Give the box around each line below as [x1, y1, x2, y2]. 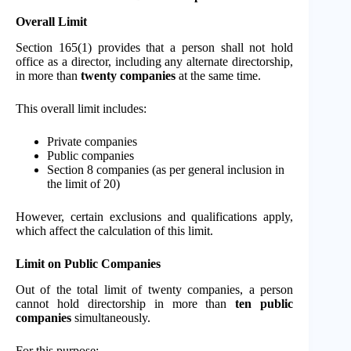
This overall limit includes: [16, 101, 147, 115]
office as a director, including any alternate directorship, [16, 54, 294, 68]
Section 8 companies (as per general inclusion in [47, 162, 284, 176]
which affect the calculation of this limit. [16, 223, 213, 237]
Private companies [47, 134, 137, 148]
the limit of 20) [47, 176, 120, 190]
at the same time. [175, 68, 261, 82]
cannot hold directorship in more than [16, 296, 236, 310]
